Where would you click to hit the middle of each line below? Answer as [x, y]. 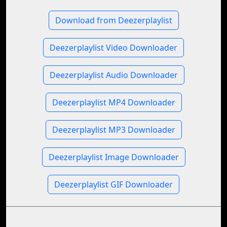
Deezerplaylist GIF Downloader [113, 184]
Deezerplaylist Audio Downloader [113, 75]
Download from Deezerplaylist [113, 20]
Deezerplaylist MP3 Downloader [113, 130]
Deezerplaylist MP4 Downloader [113, 102]
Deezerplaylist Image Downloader [113, 157]
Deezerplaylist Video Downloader [113, 48]
